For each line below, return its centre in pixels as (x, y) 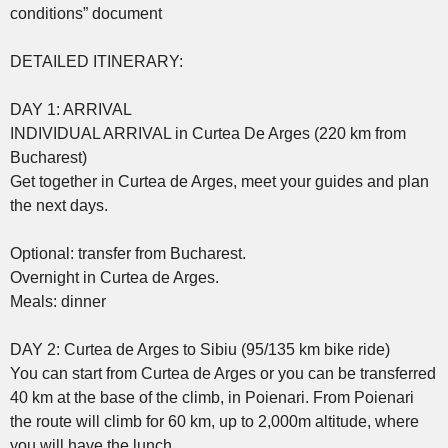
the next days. (59, 205)
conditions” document (86, 13)
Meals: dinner (58, 301)
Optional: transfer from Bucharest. (128, 253)
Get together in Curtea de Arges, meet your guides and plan (219, 181)
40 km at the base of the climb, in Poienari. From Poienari (212, 397)
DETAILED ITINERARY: (96, 61)
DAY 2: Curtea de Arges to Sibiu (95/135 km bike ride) (200, 349)
